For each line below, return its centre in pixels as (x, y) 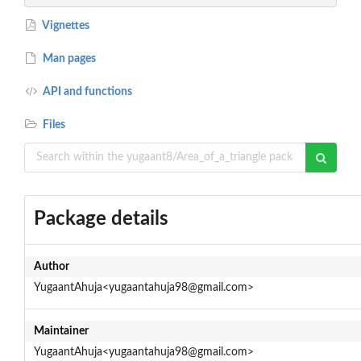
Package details (101, 219)
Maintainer (61, 331)
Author (51, 266)
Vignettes (65, 25)
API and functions (87, 91)
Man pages (68, 58)
